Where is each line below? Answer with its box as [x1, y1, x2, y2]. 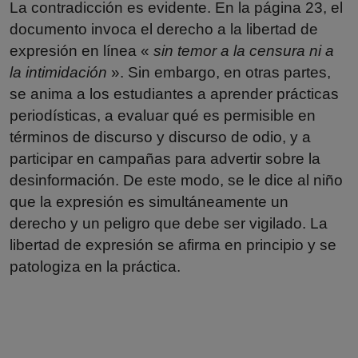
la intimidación [10, 63, 107, 81]
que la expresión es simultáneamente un [10, 193, 288, 210]
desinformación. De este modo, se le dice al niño [10, 171, 343, 189]
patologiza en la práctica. [10, 257, 181, 275]
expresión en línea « [10, 42, 153, 59]
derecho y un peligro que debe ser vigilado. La [10, 214, 328, 232]
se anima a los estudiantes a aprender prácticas [10, 85, 339, 102]
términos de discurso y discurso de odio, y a [10, 128, 311, 145]
